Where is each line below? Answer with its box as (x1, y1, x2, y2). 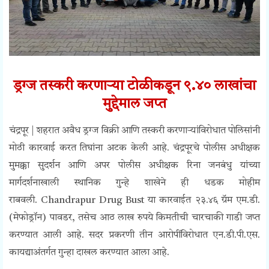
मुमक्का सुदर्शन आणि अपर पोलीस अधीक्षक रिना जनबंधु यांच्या (9, 161, 260, 171)
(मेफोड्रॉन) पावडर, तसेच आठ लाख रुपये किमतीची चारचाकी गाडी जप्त (9, 213, 260, 223)
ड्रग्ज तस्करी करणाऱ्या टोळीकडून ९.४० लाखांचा (13, 79, 256, 94)
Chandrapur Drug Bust (41, 196, 148, 206)
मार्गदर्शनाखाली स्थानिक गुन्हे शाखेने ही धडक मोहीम (9, 178, 260, 189)
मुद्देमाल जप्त (103, 97, 166, 112)
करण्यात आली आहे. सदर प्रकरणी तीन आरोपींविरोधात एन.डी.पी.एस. (9, 231, 260, 241)
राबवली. (9, 196, 41, 206)
